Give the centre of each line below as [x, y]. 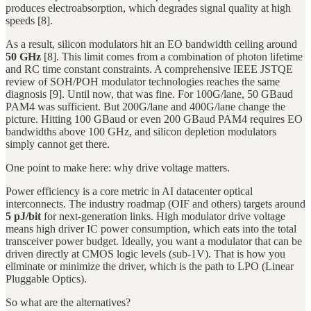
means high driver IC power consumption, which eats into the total [151, 229]
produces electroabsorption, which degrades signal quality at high [148, 8]
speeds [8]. [29, 21]
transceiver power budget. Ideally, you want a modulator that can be [154, 242]
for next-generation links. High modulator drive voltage [163, 217]
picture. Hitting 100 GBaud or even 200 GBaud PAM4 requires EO [154, 119]
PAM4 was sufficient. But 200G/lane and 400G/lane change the [145, 107]
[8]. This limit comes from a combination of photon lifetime [172, 57]
